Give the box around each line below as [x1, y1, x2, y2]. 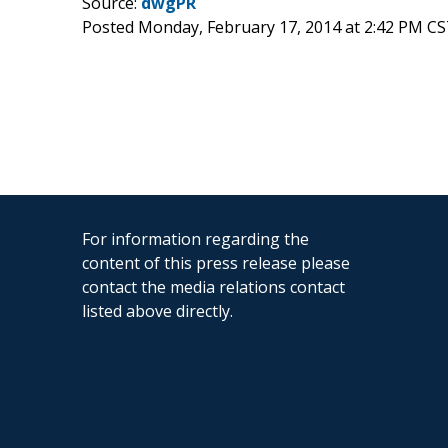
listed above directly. [82, 299, 233, 322]
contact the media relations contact [82, 275, 345, 298]
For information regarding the [82, 227, 309, 250]
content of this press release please [82, 251, 350, 274]
